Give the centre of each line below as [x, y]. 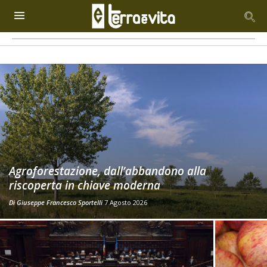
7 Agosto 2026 [126, 202]
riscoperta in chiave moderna [85, 185]
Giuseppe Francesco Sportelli [60, 202]
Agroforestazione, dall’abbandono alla [108, 171]
